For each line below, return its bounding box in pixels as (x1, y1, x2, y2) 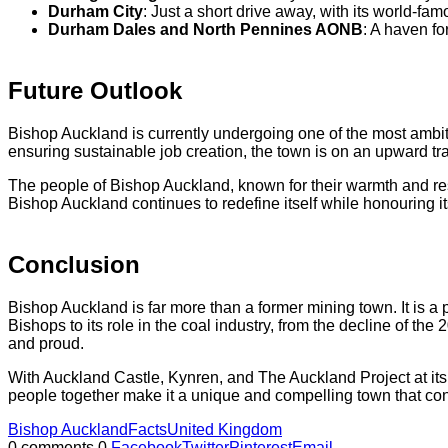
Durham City (48, 3, 143, 21)
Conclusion (8, 251, 140, 279)
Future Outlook (8, 77, 182, 105)
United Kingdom (167, 420, 282, 438)
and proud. (8, 334, 84, 352)
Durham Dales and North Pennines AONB (48, 21, 363, 39)
